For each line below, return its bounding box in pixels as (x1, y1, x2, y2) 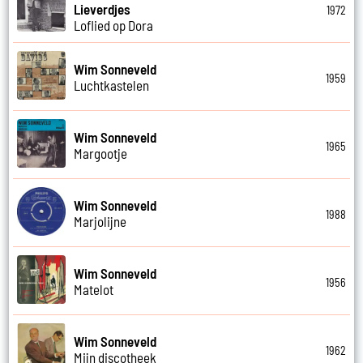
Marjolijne (74, 212, 127, 229)
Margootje (74, 144, 128, 161)
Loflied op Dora (74, 16, 154, 33)
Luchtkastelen (74, 76, 150, 93)
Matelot (74, 280, 114, 297)
